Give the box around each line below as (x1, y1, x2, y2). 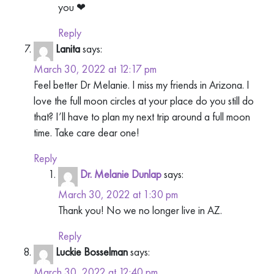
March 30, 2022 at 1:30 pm (58, 187, 178, 202)
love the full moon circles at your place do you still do (34, 94, 254, 108)
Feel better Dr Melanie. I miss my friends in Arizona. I (34, 78, 250, 92)
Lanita (56, 41, 80, 56)
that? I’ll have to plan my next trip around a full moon (34, 109, 250, 124)
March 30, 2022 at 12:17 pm (34, 62, 157, 76)
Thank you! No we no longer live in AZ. (58, 203, 222, 218)
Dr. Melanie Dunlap (80, 167, 161, 182)
